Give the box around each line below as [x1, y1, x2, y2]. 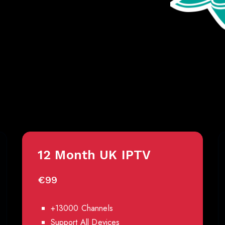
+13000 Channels [50, 202, 113, 214]
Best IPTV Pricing [39, 79, 186, 100]
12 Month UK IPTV [37, 147, 151, 162]
